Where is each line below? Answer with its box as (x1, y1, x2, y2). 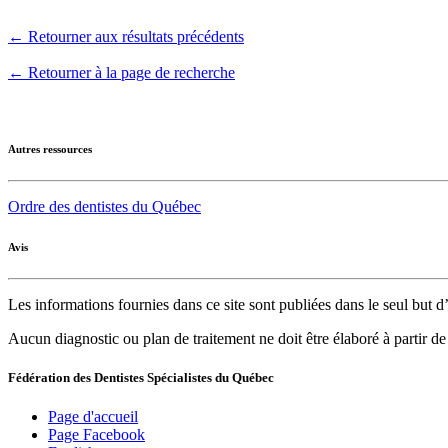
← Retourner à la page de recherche (8, 63, 235, 81)
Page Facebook (48, 426, 145, 443)
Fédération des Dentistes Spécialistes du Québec (8, 369, 274, 385)
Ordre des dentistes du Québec (8, 197, 201, 215)
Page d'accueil (48, 408, 138, 425)
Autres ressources (8, 142, 92, 155)
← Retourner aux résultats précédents (8, 27, 244, 45)
